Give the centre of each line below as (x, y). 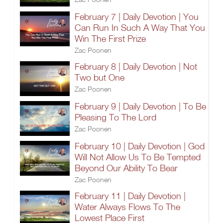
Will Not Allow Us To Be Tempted (138, 157)
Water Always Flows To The (127, 207)
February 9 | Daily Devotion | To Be (140, 106)
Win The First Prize (110, 39)
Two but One (100, 77)
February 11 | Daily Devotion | (130, 196)
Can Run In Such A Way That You (140, 28)
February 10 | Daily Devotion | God (140, 146)
